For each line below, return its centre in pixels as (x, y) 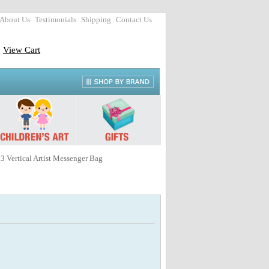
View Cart (22, 50)
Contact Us (134, 20)
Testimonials (56, 20)
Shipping (96, 20)
